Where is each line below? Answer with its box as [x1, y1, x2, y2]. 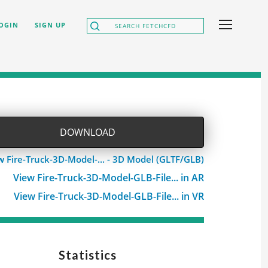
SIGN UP [35, 20, 66, 29]
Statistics [58, 248, 117, 262]
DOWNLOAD [59, 126, 115, 139]
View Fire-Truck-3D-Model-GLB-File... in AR [13, 171, 204, 184]
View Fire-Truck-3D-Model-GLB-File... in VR [14, 190, 204, 203]
